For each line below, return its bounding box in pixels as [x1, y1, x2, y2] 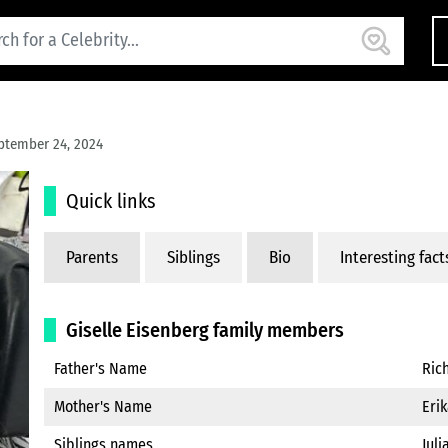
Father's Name [54, 359, 147, 378]
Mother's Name [54, 397, 152, 416]
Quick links [66, 189, 156, 213]
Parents [66, 247, 118, 268]
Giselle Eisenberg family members [66, 318, 344, 342]
